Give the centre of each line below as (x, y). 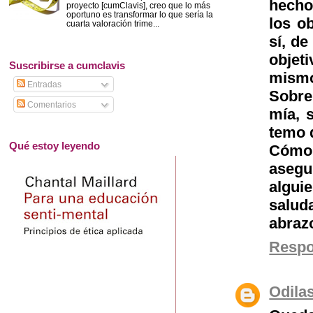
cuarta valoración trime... (112, 24)
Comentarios (51, 104)
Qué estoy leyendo (54, 145)
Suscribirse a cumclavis (67, 66)
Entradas (44, 84)
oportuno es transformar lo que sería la (139, 15)
